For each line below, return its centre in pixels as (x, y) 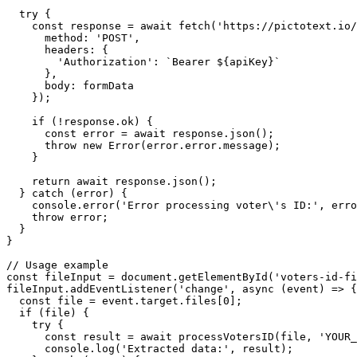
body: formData (70, 86)
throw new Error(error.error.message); (143, 146)
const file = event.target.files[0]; (124, 301)
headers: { (57, 50)
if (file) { (48, 313)
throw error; (57, 218)
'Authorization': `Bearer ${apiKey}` (143, 62)
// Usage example (57, 265)
